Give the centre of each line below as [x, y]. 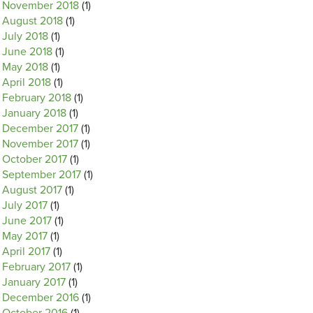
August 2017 [32, 190]
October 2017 [35, 159]
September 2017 [42, 175]
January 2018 [34, 113]
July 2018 [25, 36]
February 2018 [37, 98]
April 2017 [26, 252]
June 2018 [27, 52]
